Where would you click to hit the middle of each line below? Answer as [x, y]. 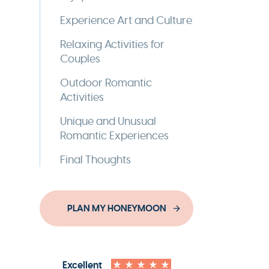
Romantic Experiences [114, 135]
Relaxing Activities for [112, 44]
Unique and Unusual [108, 121]
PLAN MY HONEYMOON [116, 208]
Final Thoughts [95, 159]
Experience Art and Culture [126, 20]
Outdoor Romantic [106, 83]
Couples [80, 59]
